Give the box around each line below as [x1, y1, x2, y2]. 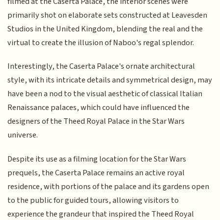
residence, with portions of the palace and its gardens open [7, 180, 210, 192]
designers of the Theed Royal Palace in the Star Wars [7, 115, 185, 128]
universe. [7, 129, 38, 141]
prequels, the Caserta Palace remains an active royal [7, 166, 185, 179]
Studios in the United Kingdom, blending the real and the [7, 23, 203, 35]
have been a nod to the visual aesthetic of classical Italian [7, 88, 203, 100]
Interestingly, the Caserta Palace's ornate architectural [7, 60, 195, 73]
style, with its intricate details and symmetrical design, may [7, 74, 213, 86]
